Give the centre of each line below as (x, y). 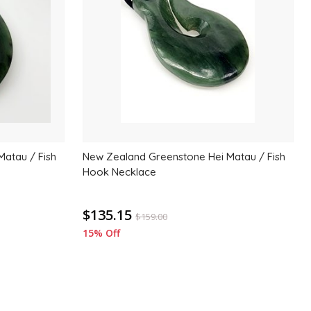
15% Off (102, 233)
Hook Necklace (120, 172)
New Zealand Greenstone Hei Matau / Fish (184, 157)
